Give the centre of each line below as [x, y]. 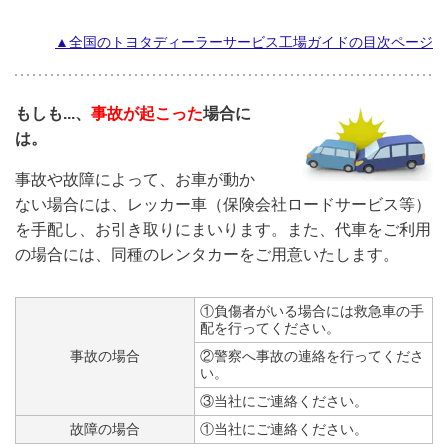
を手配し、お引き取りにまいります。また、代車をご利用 [223, 229]
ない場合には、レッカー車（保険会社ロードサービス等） [223, 204]
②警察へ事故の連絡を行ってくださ [312, 356]
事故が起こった [147, 113]
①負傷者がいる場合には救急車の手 [312, 311]
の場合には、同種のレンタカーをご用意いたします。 [207, 254]
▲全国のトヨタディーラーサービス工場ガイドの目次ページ [244, 42]
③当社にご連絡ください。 [284, 401]
